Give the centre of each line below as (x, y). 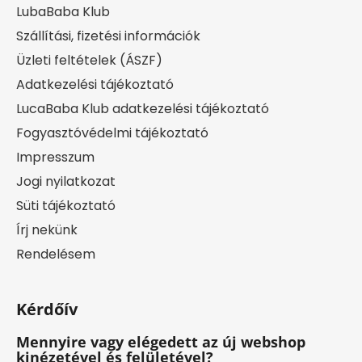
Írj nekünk (47, 229)
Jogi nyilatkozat (66, 181)
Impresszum (55, 157)
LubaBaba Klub (63, 11)
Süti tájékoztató (66, 205)
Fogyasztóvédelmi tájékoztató (112, 133)
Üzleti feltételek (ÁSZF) (89, 60)
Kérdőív (47, 309)
